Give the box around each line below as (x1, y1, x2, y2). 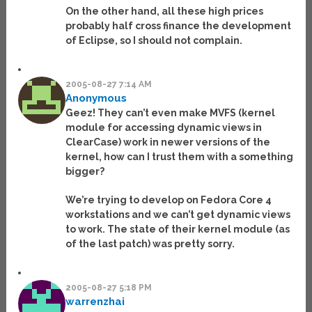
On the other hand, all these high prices (65, 6, 264, 17)
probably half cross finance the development (65, 20, 292, 32)
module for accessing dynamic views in (65, 122, 263, 134)
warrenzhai (65, 295, 125, 309)
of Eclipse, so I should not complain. (65, 35, 243, 47)
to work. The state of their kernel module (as (65, 224, 290, 235)
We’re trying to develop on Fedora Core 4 (65, 194, 272, 206)
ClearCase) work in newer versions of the (65, 136, 271, 148)
